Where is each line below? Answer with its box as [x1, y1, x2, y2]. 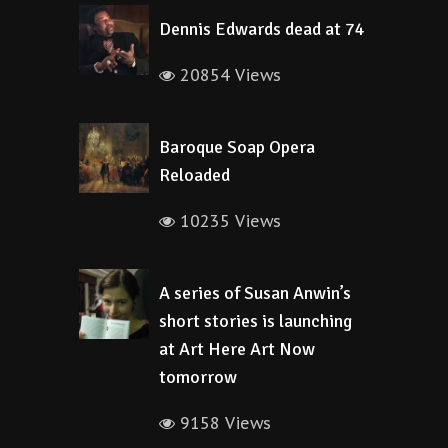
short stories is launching [159, 310, 352, 332]
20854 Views [175, 65, 281, 85]
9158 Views [175, 413, 271, 433]
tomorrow [159, 366, 237, 388]
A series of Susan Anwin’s [159, 282, 351, 304]
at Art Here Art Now [159, 338, 315, 360]
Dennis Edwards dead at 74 [159, 18, 365, 40]
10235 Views [175, 211, 281, 231]
